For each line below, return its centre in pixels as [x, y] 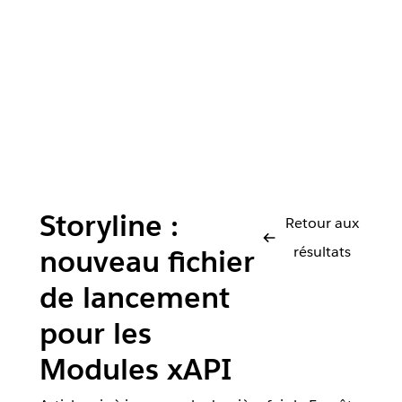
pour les [96, 333]
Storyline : [109, 226]
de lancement [135, 297]
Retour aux [322, 223]
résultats [322, 252]
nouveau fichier [147, 262]
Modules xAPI [135, 369]
